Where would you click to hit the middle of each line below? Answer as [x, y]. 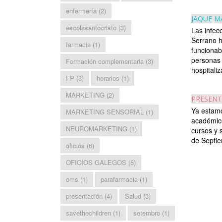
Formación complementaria [105, 61]
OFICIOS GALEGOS [96, 163]
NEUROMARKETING [97, 129]
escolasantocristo [91, 28]
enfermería [81, 11]
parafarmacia [119, 179]
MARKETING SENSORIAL [105, 112]
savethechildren [88, 213]
